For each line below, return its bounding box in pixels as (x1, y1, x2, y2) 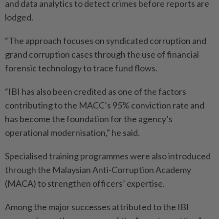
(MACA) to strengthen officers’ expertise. (5, 177, 165, 189)
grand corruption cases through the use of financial (5, 48, 199, 60)
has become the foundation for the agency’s (5, 113, 173, 124)
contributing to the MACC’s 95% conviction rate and (5, 99, 204, 110)
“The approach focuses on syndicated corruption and (5, 35, 206, 46)
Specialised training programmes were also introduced (5, 150, 211, 161)
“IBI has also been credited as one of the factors (5, 86, 186, 97)
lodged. (5, 11, 33, 22)
